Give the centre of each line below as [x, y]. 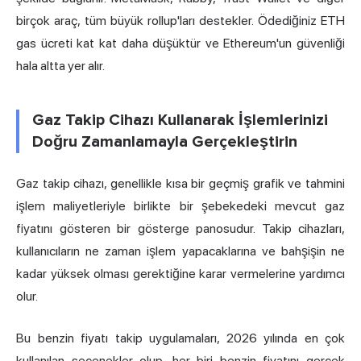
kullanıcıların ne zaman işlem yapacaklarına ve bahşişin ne [180, 251]
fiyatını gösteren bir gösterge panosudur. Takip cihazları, [180, 229]
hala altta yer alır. [60, 66]
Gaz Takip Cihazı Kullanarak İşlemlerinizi [180, 120]
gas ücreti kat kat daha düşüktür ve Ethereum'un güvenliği [180, 44]
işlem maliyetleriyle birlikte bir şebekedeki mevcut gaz [180, 206]
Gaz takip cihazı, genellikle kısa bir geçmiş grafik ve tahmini [180, 184]
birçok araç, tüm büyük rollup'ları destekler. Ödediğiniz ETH [180, 21]
